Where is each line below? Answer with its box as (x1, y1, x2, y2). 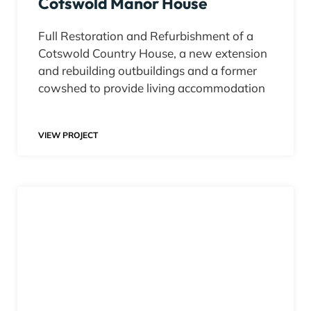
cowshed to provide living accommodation (38, 81, 265, 96)
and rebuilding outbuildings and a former (38, 63, 257, 78)
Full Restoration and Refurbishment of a (38, 28, 253, 44)
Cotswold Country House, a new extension (38, 46, 267, 61)
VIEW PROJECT (38, 130, 98, 141)
